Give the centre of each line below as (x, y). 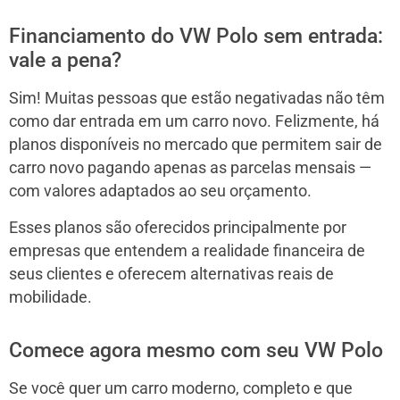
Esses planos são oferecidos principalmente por (178, 227)
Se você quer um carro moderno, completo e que (181, 388)
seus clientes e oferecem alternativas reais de (171, 274)
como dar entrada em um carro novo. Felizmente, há (194, 121)
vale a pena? (65, 60)
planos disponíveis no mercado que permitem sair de (196, 144)
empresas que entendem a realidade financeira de (187, 250)
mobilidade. (50, 297)
